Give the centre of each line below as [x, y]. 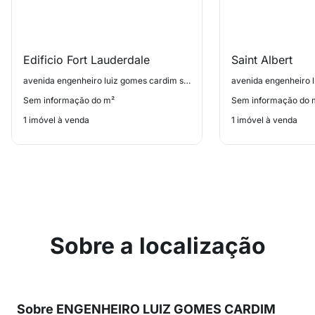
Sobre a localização [157, 246]
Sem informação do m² [69, 100]
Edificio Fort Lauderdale [86, 60]
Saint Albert [262, 60]
